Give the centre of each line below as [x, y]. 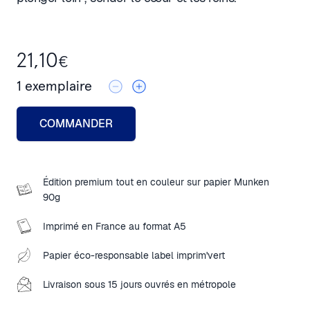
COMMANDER [76, 124]
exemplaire [57, 86]
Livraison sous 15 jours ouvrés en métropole [139, 284]
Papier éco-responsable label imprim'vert [134, 255]
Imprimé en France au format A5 [115, 226]
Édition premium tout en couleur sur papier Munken [156, 182]
